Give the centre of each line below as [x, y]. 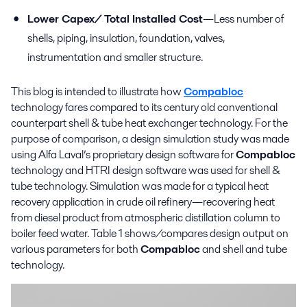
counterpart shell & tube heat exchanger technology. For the [149, 123]
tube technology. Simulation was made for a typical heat [140, 186]
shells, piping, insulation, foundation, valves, [126, 38]
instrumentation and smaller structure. [115, 57]
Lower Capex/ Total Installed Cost [115, 19]
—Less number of [243, 19]
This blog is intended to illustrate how [97, 91]
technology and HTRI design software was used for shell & [146, 170]
